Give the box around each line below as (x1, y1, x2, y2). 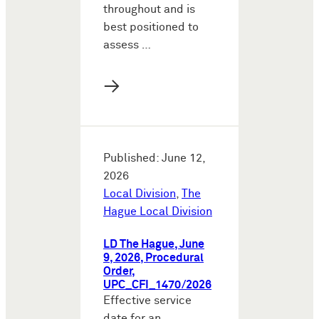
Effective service (103, 294, 192, 307)
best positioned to (103, 21, 199, 33)
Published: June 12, (103, 152, 205, 164)
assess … (103, 38, 151, 51)
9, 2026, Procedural (103, 251, 204, 264)
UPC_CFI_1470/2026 (103, 278, 211, 291)
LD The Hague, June (103, 238, 204, 251)
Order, (103, 265, 135, 278)
